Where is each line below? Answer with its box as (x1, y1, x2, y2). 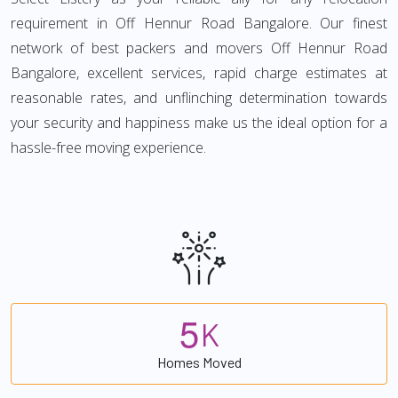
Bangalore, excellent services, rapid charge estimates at (11, 63, 387, 83)
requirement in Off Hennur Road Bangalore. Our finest (11, 13, 387, 33)
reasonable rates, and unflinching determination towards (11, 88, 387, 107)
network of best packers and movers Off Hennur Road (11, 38, 387, 58)
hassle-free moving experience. (11, 138, 206, 157)
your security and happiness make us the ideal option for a (11, 113, 387, 132)
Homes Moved (156, 353, 242, 370)
